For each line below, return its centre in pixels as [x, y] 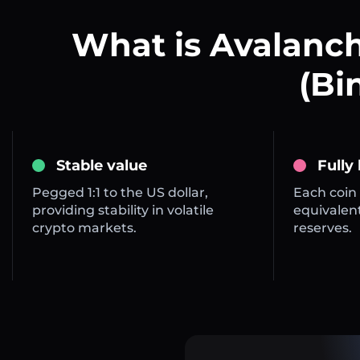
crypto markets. [84, 228]
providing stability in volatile [123, 211]
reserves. [322, 228]
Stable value [102, 166]
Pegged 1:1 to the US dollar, [120, 193]
